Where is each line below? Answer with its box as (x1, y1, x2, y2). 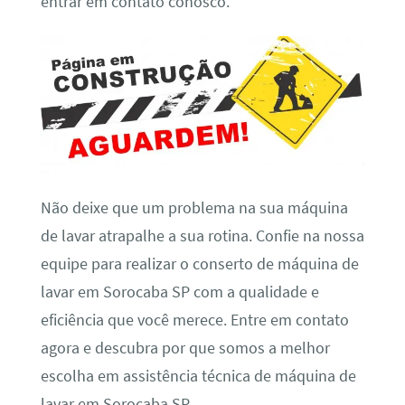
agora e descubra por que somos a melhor (40, 338, 330, 359)
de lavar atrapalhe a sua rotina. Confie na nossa (40, 226, 364, 247)
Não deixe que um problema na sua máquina (40, 198, 348, 219)
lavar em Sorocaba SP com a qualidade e (40, 282, 319, 303)
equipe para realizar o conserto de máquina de (40, 254, 359, 275)
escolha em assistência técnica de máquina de (40, 366, 356, 387)
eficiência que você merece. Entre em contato (40, 310, 349, 331)
